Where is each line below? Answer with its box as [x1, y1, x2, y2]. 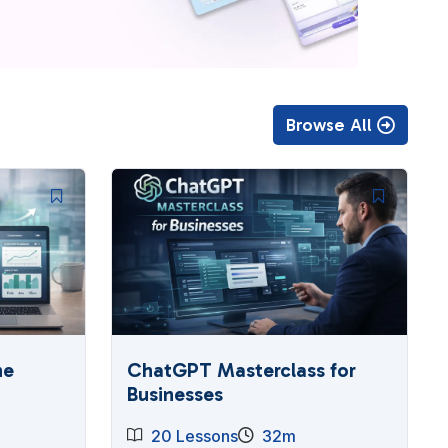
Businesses [126, 382, 223, 407]
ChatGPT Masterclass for [126, 358, 356, 383]
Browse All [285, 113, 372, 136]
